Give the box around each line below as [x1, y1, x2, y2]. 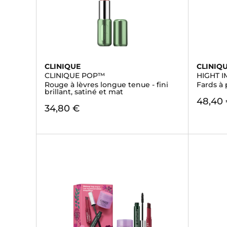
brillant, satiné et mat [45, 87, 123, 96]
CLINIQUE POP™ [45, 71, 105, 80]
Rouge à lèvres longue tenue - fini [45, 80, 168, 89]
